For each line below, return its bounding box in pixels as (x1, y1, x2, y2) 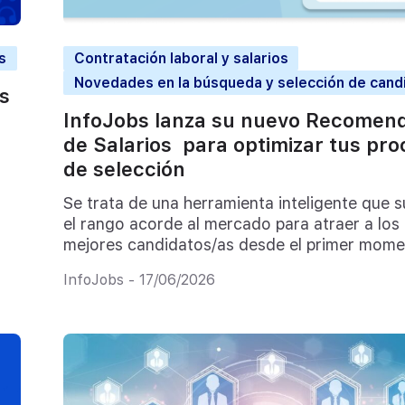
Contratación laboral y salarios (73, 49, 288, 67)
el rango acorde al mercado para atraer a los (62, 214, 400, 234)
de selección (62, 157, 185, 182)
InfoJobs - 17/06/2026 (62, 270, 215, 288)
